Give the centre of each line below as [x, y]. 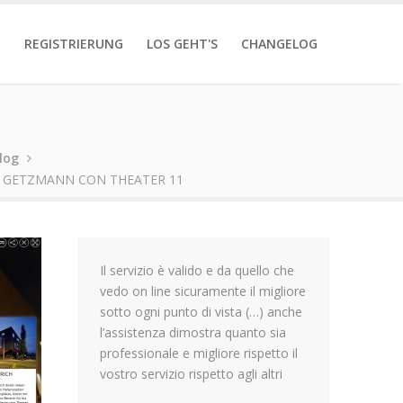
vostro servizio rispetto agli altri [191, 374]
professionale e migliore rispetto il [199, 353]
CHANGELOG [279, 44]
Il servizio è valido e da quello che [197, 270]
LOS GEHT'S [182, 44]
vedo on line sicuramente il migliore [203, 291]
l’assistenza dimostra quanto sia [193, 332]
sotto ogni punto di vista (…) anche [201, 312]
